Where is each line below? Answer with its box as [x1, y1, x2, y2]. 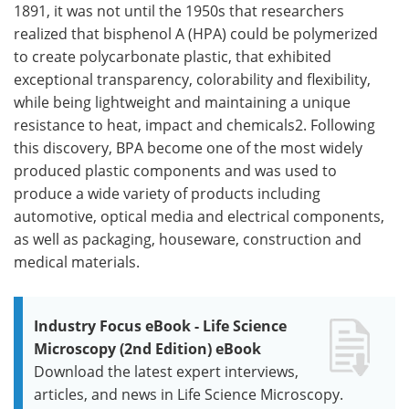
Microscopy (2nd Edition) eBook [34, 338, 261, 359]
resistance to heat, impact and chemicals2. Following [14, 114, 375, 135]
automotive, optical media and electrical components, [14, 205, 384, 226]
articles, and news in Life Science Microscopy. [34, 383, 343, 404]
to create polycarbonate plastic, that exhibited [14, 46, 331, 67]
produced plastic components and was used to [14, 160, 337, 181]
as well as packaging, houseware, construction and [14, 228, 362, 249]
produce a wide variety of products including [14, 183, 320, 204]
